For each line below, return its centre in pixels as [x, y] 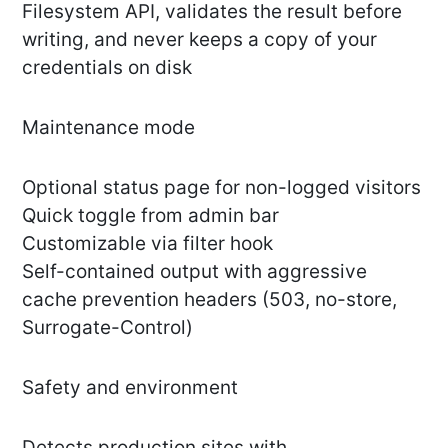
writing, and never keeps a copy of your [199, 40]
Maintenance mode [108, 128]
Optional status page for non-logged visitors [221, 188]
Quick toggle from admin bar [150, 216]
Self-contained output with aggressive [194, 272]
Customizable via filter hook [147, 244]
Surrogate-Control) [107, 328]
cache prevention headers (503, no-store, [209, 300]
